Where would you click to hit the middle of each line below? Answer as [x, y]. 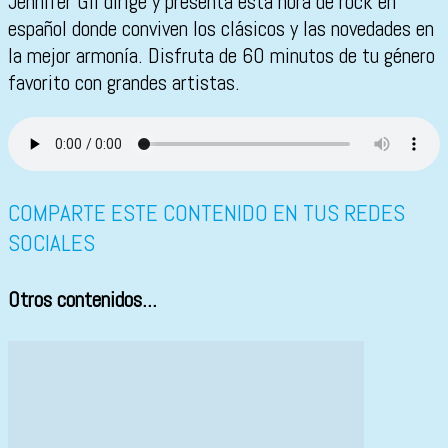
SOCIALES [51, 243]
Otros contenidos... [82, 300]
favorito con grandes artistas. [124, 83]
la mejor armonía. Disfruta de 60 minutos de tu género [221, 56]
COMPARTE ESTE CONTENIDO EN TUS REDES [206, 213]
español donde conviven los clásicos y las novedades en [221, 29]
